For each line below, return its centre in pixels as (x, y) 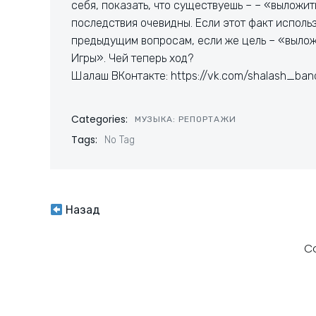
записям (100, 285)
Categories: (99, 119)
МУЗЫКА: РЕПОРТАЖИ (186, 119)
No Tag (120, 140)
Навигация (116, 217)
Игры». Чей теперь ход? (132, 58)
